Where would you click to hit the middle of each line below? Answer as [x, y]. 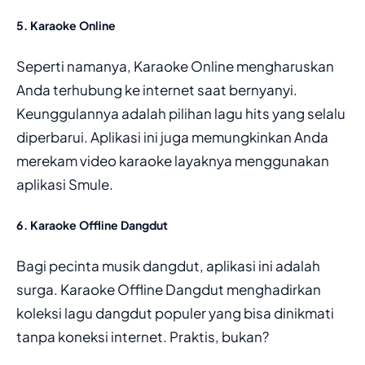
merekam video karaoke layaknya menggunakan [173, 160]
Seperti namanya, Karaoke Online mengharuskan [175, 66]
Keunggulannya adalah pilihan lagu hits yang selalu [181, 113]
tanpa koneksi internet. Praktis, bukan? [143, 336]
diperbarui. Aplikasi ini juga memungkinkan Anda [172, 136]
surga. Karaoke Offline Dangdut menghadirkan [169, 289]
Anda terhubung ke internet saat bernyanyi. [157, 89]
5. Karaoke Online [66, 25]
